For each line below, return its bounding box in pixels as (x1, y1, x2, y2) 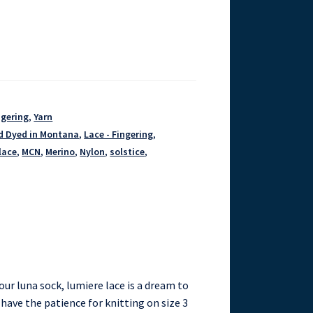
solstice (110, 145, 145, 159)
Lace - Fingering (84, 128, 154, 141)
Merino (45, 145, 75, 159)
